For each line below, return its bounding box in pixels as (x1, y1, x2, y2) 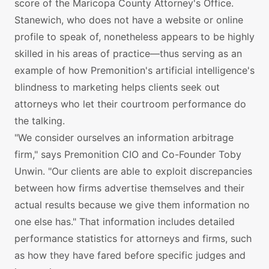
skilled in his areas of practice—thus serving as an (14, 47, 242, 59)
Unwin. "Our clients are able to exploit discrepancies (14, 165, 252, 177)
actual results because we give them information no (14, 199, 250, 211)
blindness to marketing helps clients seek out (14, 81, 220, 93)
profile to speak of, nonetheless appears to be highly (14, 31, 255, 43)
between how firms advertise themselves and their (14, 182, 244, 194)
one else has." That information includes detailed (14, 216, 235, 228)
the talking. (14, 115, 65, 127)
